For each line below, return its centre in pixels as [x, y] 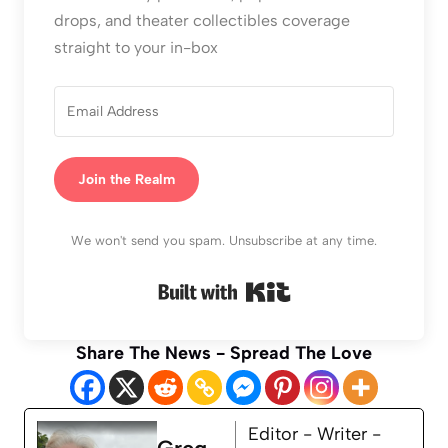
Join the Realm [126, 180]
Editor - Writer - [314, 434]
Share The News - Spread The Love [224, 353]
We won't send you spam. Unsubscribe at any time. [224, 241]
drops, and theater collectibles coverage [202, 21]
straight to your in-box [136, 48]
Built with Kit [342, 287]
